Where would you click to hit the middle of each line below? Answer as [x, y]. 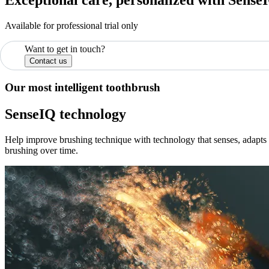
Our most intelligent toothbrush [83, 88]
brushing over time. [41, 151]
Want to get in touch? [65, 49]
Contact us [48, 61]
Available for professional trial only [71, 25]
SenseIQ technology [65, 114]
